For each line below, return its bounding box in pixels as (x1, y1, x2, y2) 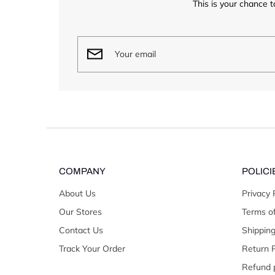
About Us (59, 187, 96, 199)
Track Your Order (59, 242, 125, 254)
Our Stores (59, 206, 102, 217)
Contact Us (59, 224, 103, 236)
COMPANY (59, 166, 106, 176)
